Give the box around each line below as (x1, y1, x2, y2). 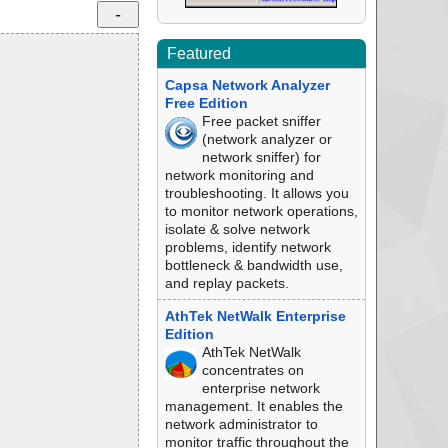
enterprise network (201, 380, 320, 396)
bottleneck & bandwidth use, (164, 257, 343, 273)
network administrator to (164, 416, 318, 432)
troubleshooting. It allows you (164, 185, 349, 201)
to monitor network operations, (164, 203, 358, 219)
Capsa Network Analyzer (164, 77, 330, 93)
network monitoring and (164, 167, 314, 183)
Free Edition (164, 95, 248, 111)
